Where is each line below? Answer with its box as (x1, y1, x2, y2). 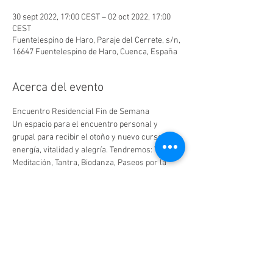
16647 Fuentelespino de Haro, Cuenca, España (12, 47, 177, 57)
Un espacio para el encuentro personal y (12, 119, 160, 130)
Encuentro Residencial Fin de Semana (12, 107, 149, 117)
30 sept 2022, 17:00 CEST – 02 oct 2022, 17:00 (12, 12, 171, 23)
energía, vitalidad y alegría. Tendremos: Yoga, (12, 145, 174, 155)
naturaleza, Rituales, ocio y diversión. (12, 171, 146, 181)
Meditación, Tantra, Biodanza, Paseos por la (12, 158, 168, 168)
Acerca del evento (12, 80, 104, 95)
